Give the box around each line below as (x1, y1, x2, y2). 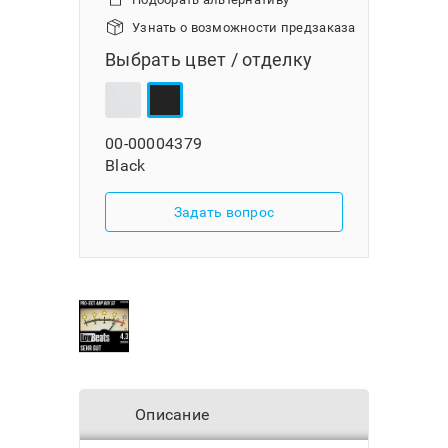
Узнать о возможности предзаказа (132, 20, 356, 35)
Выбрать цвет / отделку (105, 49, 313, 70)
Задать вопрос (173, 204, 275, 220)
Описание (135, 405, 210, 424)
